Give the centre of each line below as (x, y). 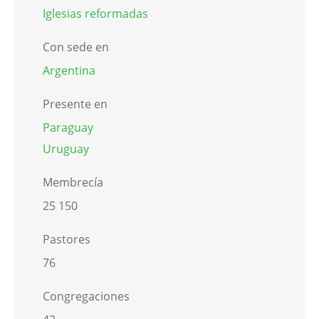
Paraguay (68, 128)
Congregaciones (86, 297)
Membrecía (73, 183)
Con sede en (76, 47)
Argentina (69, 71)
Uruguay (66, 149)
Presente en (75, 104)
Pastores (67, 240)
